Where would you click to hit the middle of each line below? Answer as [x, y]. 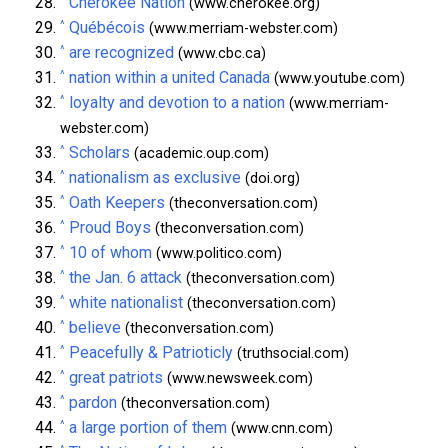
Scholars [99, 152]
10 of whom [110, 252]
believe [95, 327]
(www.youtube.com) [337, 78]
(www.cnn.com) [280, 428]
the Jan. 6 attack [125, 277]
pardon [93, 402]
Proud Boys [110, 227]
